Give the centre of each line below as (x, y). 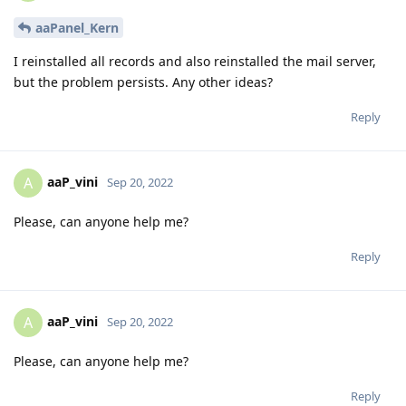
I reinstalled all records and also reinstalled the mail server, (195, 62)
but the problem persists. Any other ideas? (143, 82)
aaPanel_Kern (77, 28)
